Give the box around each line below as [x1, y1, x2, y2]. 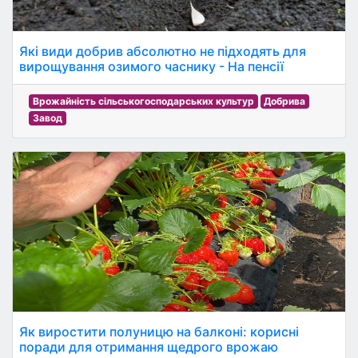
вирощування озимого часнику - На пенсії [19, 58, 284, 74]
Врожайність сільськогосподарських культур [32, 95, 254, 107]
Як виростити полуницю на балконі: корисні [19, 324, 299, 340]
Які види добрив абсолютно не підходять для [19, 43, 306, 59]
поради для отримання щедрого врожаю [19, 339, 278, 355]
